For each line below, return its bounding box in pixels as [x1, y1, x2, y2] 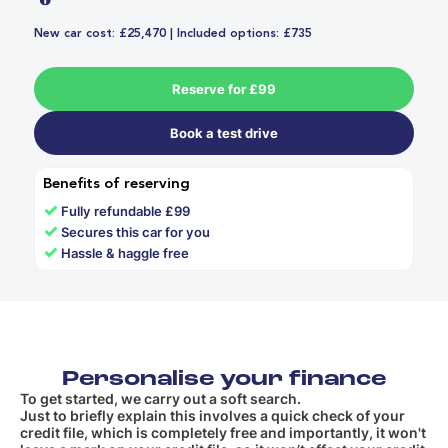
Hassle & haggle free [61, 244, 190, 261]
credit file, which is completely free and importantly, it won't [20, 424, 426, 442]
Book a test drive [170, 124, 278, 141]
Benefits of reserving [43, 176, 190, 192]
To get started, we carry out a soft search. [20, 390, 301, 408]
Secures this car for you [61, 223, 211, 240]
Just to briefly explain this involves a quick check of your [20, 407, 405, 425]
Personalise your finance [62, 369, 386, 391]
